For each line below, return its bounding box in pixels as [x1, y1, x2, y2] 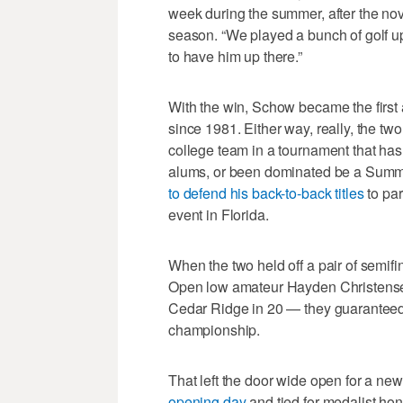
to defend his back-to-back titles [168, 183, 364, 203]
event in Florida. [168, 204, 269, 225]
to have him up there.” [168, 46, 302, 67]
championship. [168, 319, 261, 340]
